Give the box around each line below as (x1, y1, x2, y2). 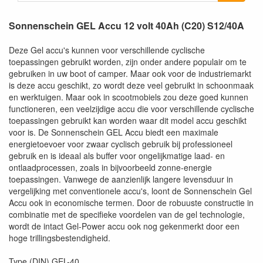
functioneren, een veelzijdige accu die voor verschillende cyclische (9, 103, 254, 114)
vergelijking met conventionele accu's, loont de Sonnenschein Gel (9, 185, 252, 197)
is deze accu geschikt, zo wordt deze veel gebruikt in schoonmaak (9, 79, 254, 91)
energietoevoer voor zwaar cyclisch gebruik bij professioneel (9, 138, 232, 150)
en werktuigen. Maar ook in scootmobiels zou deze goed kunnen (9, 91, 248, 103)
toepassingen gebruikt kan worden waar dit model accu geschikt (9, 114, 247, 126)
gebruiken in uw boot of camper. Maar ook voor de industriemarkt (9, 68, 251, 79)
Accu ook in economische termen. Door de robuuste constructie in (9, 197, 254, 208)
